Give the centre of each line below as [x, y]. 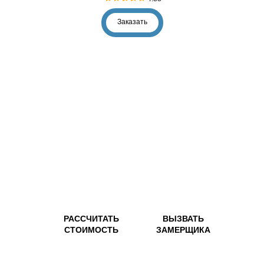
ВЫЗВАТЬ [183, 219]
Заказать [132, 22]
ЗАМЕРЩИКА [183, 230]
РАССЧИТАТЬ [91, 219]
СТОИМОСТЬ [91, 230]
